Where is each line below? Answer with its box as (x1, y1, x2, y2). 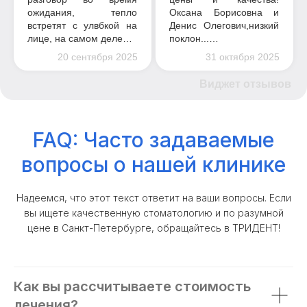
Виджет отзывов (199, 77, 291, 90)
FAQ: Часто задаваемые (33, 127, 274, 152)
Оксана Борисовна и (169, 6, 280, 18)
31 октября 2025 (205, 51, 280, 62)
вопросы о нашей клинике (21, 151, 286, 177)
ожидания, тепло (27, 6, 137, 18)
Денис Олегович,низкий (169, 19, 280, 31)
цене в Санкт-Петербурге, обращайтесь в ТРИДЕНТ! (27, 221, 280, 234)
